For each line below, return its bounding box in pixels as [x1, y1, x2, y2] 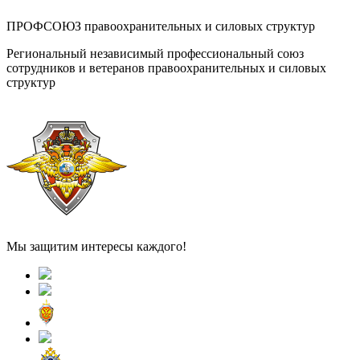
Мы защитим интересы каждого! [6, 239, 186, 253]
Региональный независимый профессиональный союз [6, 46, 304, 60]
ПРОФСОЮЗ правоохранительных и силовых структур [6, 18, 315, 33]
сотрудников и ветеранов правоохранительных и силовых [6, 60, 326, 75]
